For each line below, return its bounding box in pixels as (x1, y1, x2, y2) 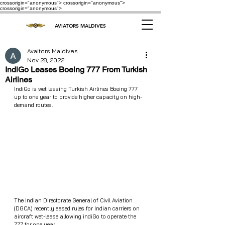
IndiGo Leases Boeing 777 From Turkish (5, 65, 147, 74)
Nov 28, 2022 (27, 56, 64, 64)
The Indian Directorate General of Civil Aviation (14, 196, 134, 204)
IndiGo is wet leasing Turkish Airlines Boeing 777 (14, 85, 139, 92)
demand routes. (14, 101, 53, 108)
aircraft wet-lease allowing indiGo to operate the (14, 212, 138, 220)
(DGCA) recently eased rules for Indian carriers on (14, 204, 141, 212)
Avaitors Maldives (27, 47, 78, 55)
